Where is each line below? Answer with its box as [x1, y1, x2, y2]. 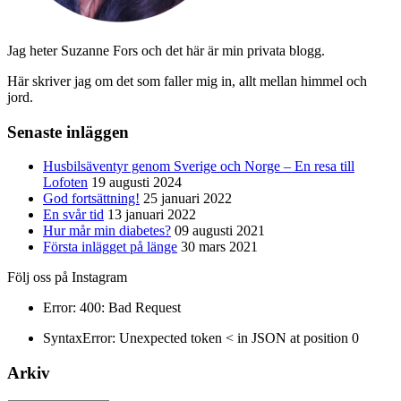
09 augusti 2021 [175, 223, 265, 239]
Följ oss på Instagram [7, 269, 127, 286]
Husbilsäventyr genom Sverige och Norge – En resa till [43, 158, 354, 175]
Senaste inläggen [7, 122, 129, 141]
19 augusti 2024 [91, 175, 182, 191]
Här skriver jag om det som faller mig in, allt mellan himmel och [7, 73, 367, 89]
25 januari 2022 [143, 191, 232, 207]
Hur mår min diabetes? [43, 223, 171, 239]
